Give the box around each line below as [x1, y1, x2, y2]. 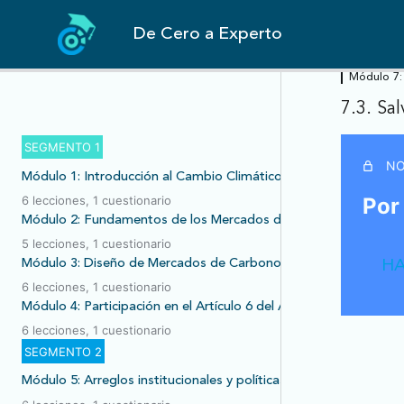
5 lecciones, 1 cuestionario [22, 236, 171, 252]
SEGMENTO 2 [24, 344, 103, 359]
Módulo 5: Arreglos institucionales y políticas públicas [22, 374, 338, 389]
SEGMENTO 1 [24, 140, 101, 155]
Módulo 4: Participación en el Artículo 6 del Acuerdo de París [22, 299, 380, 314]
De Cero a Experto [133, 24, 282, 43]
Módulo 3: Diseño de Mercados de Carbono [22, 256, 281, 271]
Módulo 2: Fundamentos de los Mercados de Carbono [22, 213, 344, 227]
